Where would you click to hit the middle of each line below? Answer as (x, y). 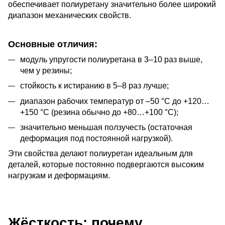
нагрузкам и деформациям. (59, 176)
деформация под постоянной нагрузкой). (96, 139)
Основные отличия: (53, 44)
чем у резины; (46, 70)
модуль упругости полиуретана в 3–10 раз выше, (111, 59)
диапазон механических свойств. (70, 15)
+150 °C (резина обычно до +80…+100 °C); (99, 112)
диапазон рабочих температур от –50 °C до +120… (115, 101)
